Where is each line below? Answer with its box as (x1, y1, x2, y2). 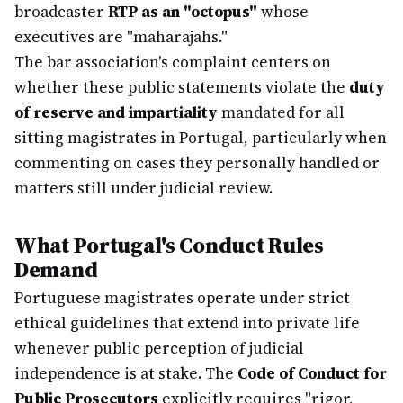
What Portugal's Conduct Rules (14, 230, 324, 260)
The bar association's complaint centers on (14, 51, 331, 73)
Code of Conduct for (237, 363, 387, 384)
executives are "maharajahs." (14, 26, 228, 48)
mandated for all (218, 102, 345, 123)
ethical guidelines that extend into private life (14, 312, 360, 334)
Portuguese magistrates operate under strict (14, 287, 350, 309)
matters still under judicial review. (14, 177, 273, 199)
